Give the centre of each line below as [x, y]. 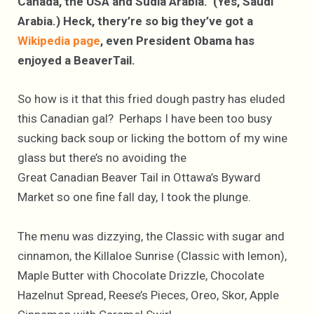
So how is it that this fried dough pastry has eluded [151, 99]
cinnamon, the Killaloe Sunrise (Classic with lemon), [152, 255]
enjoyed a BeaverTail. [76, 61]
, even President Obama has [177, 41]
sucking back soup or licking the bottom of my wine [152, 138]
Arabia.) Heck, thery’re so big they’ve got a [135, 21]
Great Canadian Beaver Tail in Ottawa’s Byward [139, 178]
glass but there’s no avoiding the [102, 158]
